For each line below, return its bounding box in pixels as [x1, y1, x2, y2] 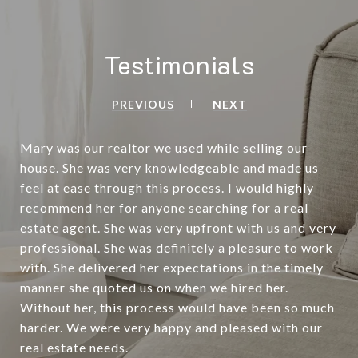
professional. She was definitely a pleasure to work [20, 240, 333, 256]
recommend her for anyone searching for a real [20, 200, 308, 216]
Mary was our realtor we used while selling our [20, 140, 308, 156]
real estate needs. [20, 340, 129, 356]
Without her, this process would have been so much [20, 300, 335, 316]
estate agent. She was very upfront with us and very [20, 220, 336, 236]
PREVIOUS [111, 97, 174, 112]
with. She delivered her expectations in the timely [20, 260, 324, 276]
